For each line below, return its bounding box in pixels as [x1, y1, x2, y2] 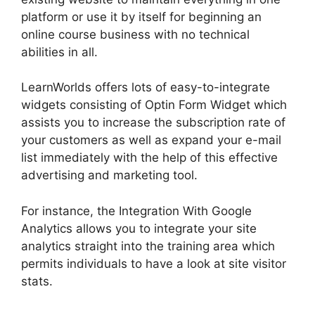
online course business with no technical [21, 27, 250, 41]
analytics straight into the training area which [21, 238, 275, 253]
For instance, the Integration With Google [21, 203, 252, 218]
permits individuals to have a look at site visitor [21, 256, 286, 271]
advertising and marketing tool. [21, 168, 198, 183]
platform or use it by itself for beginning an [21, 9, 262, 24]
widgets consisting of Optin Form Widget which [21, 98, 287, 112]
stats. [21, 274, 53, 288]
